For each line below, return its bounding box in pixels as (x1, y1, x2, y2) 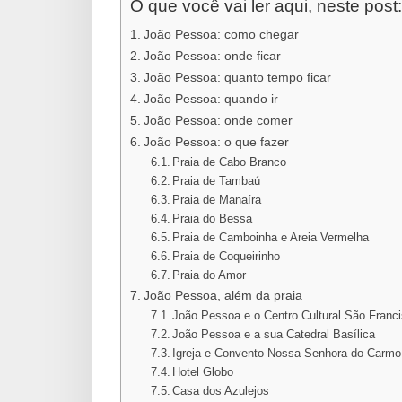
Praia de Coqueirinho (172, 249, 281, 264)
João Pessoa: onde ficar (143, 48, 281, 64)
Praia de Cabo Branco (172, 155, 287, 170)
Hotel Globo (172, 365, 234, 380)
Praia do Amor (172, 268, 247, 283)
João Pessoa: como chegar (143, 27, 299, 42)
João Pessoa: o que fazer (143, 135, 289, 150)
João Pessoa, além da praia (143, 288, 302, 303)
